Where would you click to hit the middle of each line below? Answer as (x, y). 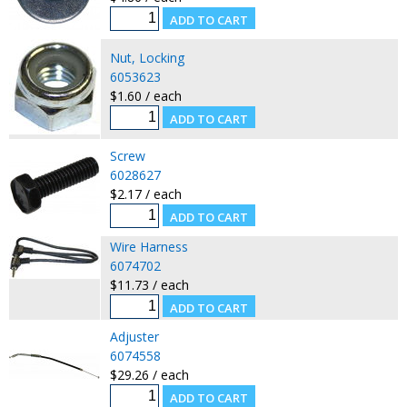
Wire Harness (149, 246)
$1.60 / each (145, 95)
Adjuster (134, 336)
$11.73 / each (149, 284)
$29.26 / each (149, 374)
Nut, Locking (147, 57)
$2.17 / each (145, 194)
